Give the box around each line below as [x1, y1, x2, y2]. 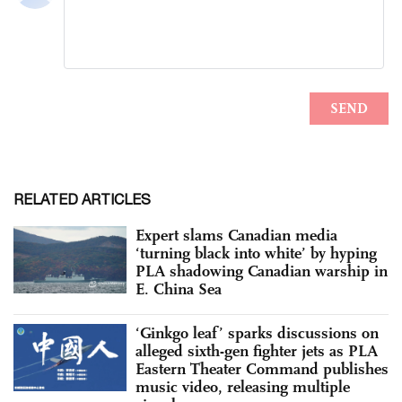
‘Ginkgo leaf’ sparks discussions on [135, 322, 379, 343]
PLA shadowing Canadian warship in [135, 260, 388, 281]
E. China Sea [135, 278, 222, 299]
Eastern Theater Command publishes [135, 358, 389, 379]
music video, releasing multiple [135, 376, 350, 397]
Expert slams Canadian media [135, 224, 337, 245]
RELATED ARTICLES [13, 190, 151, 207]
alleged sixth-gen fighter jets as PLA [135, 340, 378, 361]
